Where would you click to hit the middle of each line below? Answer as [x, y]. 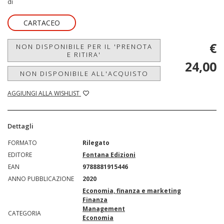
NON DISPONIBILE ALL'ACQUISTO [84, 74]
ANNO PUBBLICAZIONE [41, 179]
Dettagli [20, 126]
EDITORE [20, 155]
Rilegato [96, 143]
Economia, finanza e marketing [132, 191]
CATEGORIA [24, 213]
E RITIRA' [84, 55]
